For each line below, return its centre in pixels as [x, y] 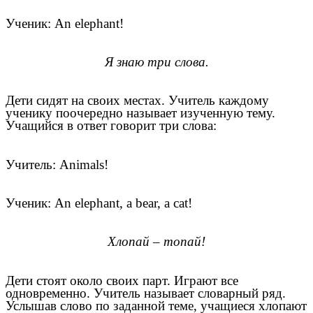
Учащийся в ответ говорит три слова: [111, 126]
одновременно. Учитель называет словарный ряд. [146, 293]
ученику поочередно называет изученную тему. [140, 113]
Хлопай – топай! [156, 242]
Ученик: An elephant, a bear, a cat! [99, 203]
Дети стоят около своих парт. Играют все [122, 280]
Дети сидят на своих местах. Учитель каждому [137, 101]
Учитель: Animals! [57, 164]
